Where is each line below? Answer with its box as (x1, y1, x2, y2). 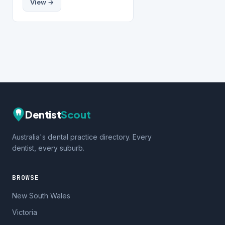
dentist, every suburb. (12, 144, 84, 152)
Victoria (12, 208, 37, 216)
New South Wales (12, 191, 70, 200)
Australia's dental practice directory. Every (12, 133, 152, 141)
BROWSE (12, 173, 40, 182)
